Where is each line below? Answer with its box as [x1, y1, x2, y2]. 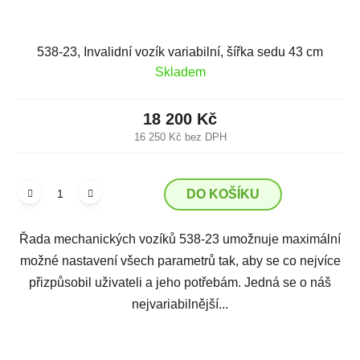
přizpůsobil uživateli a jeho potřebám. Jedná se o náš [29, 275, 331, 289]
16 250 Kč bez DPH [133, 130, 227, 143]
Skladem [154, 64, 206, 79]
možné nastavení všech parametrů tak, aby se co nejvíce [19, 253, 341, 268]
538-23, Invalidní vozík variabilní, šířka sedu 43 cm [37, 44, 323, 59]
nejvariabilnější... [132, 297, 228, 311]
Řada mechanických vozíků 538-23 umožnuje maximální [19, 231, 341, 246]
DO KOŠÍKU [186, 186, 260, 201]
